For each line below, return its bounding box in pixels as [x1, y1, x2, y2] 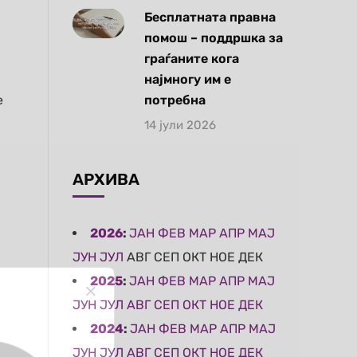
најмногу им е [144, 72, 231, 87]
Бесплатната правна [144, 10, 276, 25]
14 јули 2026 [144, 118, 216, 132]
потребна [144, 92, 206, 108]
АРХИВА [73, 170, 139, 189]
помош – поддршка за [144, 30, 283, 45]
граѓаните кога [144, 51, 239, 66]
